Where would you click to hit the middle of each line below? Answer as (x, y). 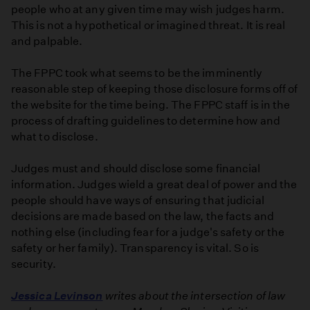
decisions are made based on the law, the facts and (143, 217)
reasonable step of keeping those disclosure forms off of (155, 89)
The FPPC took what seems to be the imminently (137, 73)
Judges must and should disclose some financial (136, 169)
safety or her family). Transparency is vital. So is (135, 248)
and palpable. (47, 41)
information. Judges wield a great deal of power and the (154, 185)
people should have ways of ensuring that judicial (138, 201)
